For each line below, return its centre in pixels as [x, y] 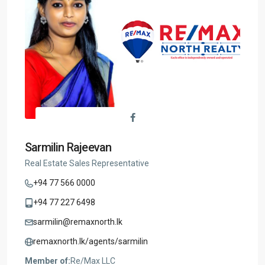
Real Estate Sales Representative [87, 163]
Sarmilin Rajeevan [68, 147]
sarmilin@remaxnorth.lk [78, 222]
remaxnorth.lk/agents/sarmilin [91, 241]
